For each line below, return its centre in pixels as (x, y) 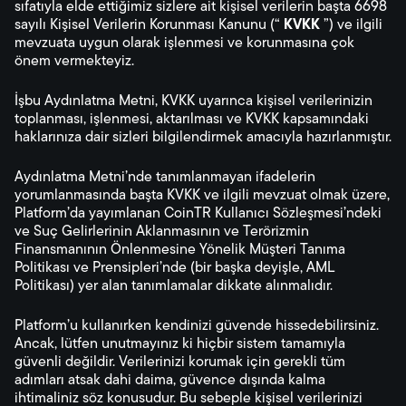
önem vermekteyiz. (74, 62)
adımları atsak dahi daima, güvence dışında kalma (170, 381)
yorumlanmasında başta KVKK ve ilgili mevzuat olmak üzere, (202, 196)
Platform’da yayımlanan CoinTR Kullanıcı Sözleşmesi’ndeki (198, 214)
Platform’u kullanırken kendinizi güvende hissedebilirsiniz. (197, 326)
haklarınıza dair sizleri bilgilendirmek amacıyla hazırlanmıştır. (203, 138)
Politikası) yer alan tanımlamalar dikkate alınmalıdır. (174, 286)
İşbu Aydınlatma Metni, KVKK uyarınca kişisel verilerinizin (193, 101)
